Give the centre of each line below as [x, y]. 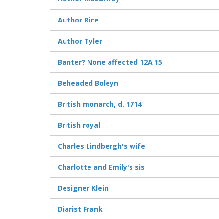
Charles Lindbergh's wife [101, 146]
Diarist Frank [80, 209]
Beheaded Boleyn [88, 83]
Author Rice [78, 20]
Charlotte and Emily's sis [101, 167]
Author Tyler [80, 41]
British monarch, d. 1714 [100, 104]
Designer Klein [83, 188]
